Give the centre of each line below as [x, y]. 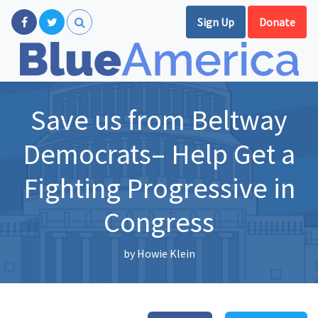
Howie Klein [166, 253]
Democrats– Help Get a [159, 154]
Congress [159, 222]
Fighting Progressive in [159, 188]
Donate [277, 22]
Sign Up [216, 22]
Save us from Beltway [159, 120]
